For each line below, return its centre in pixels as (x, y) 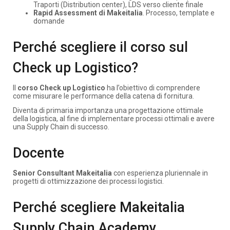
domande (49, 21)
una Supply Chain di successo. (61, 127)
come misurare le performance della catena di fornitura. (103, 96)
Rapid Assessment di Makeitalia (88, 13)
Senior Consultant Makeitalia (62, 173)
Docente (39, 153)
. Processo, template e (179, 13)
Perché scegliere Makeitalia (99, 207)
